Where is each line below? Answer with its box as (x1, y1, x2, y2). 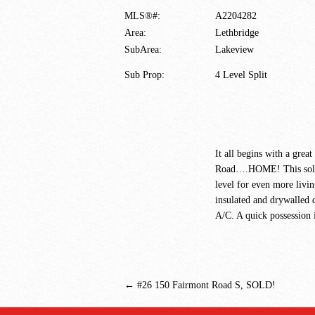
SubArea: (124, 44, 162, 55)
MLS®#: (124, 11, 160, 21)
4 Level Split (215, 70, 267, 80)
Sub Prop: (124, 70, 165, 80)
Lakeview (215, 44, 254, 55)
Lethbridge (215, 27, 259, 38)
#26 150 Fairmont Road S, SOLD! (134, 280, 276, 290)
